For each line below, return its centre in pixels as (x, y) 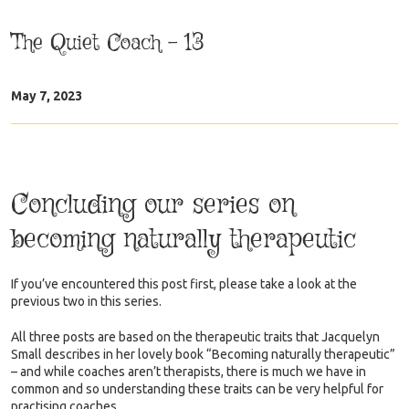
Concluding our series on (153, 204)
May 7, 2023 (47, 95)
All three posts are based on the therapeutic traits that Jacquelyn (195, 336)
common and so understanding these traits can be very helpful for (197, 388)
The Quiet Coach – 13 (107, 42)
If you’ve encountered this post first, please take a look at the (184, 283)
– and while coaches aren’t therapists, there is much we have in (189, 371)
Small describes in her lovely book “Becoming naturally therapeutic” (203, 354)
